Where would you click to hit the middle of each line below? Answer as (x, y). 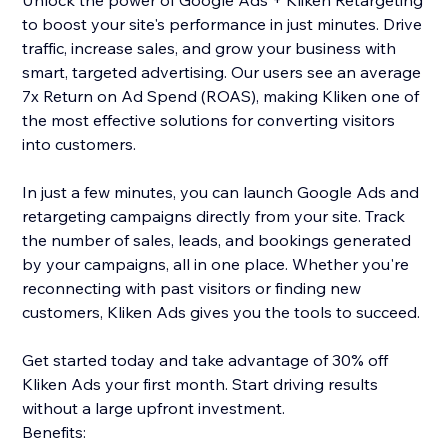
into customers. (79, 144)
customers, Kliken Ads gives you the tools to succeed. (221, 312)
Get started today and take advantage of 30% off (205, 360)
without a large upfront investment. (154, 408)
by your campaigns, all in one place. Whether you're (216, 264)
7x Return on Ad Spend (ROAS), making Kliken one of (221, 96)
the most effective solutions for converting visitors (209, 120)
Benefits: (54, 432)
